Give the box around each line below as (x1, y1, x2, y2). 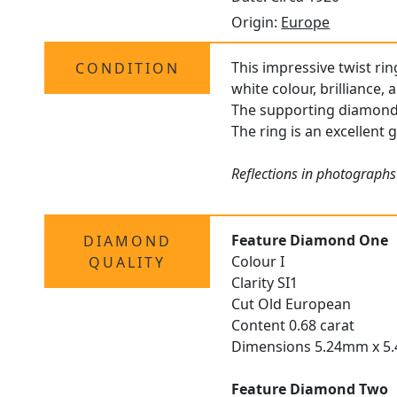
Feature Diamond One (231, 230, 389, 251)
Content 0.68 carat (231, 315, 355, 336)
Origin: (231, 12, 282, 33)
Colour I (231, 252, 285, 272)
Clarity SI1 (231, 273, 299, 293)
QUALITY (89, 253, 167, 273)
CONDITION (74, 58, 180, 79)
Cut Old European (231, 294, 352, 315)
